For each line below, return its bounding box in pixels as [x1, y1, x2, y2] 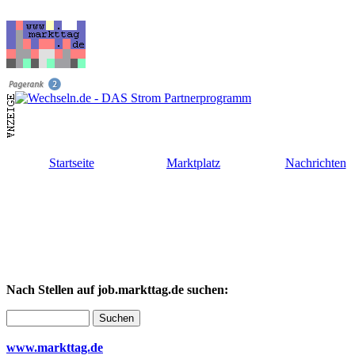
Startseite [48, 156, 94, 170]
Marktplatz [166, 156, 220, 170]
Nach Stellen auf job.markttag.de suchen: [6, 283, 228, 296]
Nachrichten [284, 156, 346, 170]
